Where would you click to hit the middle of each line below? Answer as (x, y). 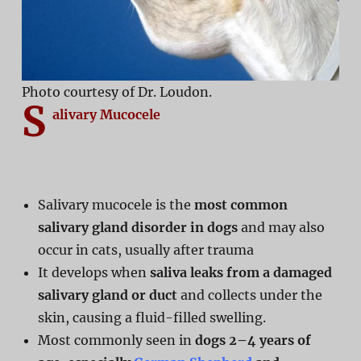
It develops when (93, 272)
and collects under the (249, 295)
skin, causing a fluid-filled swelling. (151, 317)
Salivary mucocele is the (116, 204)
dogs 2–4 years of (253, 340)
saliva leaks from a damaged (241, 272)
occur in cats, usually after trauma (145, 249)
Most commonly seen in (116, 340)
